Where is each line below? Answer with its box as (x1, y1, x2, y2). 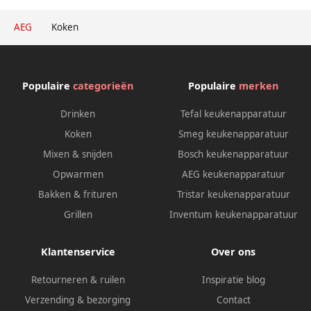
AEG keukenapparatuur (181, 168, 285, 181)
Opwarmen (52, 168, 103, 181)
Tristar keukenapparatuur (176, 188, 290, 201)
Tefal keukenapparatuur (180, 108, 287, 121)
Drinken (60, 108, 95, 121)
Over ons (211, 245, 255, 259)
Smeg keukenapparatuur (178, 128, 289, 141)
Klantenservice (40, 245, 115, 259)
